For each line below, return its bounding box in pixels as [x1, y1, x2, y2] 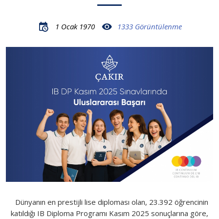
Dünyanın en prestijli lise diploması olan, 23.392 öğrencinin [11, 197, 208, 207]
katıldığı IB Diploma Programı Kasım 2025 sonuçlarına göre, [11, 208, 208, 218]
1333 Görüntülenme [117, 22, 182, 32]
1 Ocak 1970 [53, 22, 95, 32]
